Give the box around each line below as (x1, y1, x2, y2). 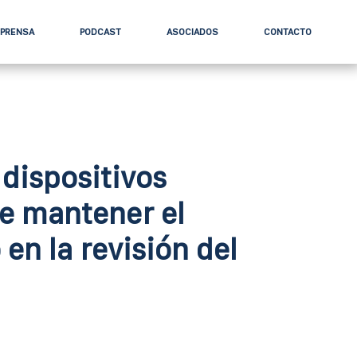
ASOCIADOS (167, 26, 219, 37)
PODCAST (80, 26, 122, 37)
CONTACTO (264, 26, 312, 37)
